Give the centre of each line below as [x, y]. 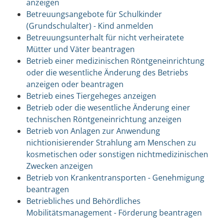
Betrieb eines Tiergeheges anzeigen [91, 96]
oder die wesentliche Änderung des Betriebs [107, 72]
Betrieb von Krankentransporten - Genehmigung [115, 177]
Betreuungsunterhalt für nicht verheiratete [105, 37]
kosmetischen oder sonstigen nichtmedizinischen [117, 154]
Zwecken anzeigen [59, 166]
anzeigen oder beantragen [75, 84]
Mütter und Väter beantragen [80, 49]
